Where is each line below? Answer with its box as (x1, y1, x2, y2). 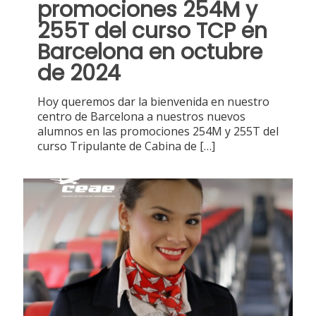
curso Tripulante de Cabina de (37, 138, 197, 154)
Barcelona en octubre (37, 37, 262, 68)
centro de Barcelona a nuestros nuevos (37, 109, 245, 125)
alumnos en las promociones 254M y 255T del (37, 123, 279, 140)
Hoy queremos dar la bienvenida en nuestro (37, 94, 269, 110)
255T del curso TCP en (37, 16, 267, 47)
